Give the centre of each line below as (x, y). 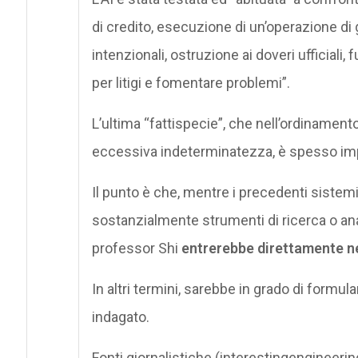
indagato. (120, 316)
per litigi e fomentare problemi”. (191, 82)
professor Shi (136, 248)
